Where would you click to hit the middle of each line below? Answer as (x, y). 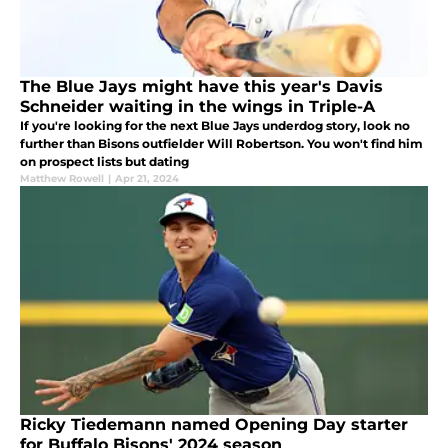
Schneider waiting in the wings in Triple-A (197, 106)
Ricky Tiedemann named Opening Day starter (214, 424)
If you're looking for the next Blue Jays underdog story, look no (215, 125)
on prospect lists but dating (104, 161)
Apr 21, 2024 (147, 178)
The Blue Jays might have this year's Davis (201, 86)
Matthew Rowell (62, 178)
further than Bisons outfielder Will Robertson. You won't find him (221, 143)
